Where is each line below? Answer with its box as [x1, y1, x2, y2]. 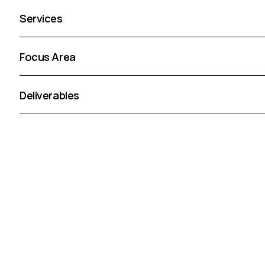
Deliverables [20, 88, 79, 102]
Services [20, 11, 63, 25]
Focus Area [20, 49, 76, 64]
